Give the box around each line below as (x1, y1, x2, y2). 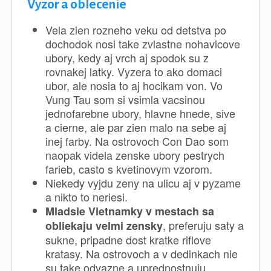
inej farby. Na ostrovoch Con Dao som (45, 132, 229, 149)
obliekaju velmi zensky (45, 217, 163, 233)
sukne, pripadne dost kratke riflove (45, 231, 211, 247)
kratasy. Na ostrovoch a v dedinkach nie (45, 245, 238, 261)
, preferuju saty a (163, 217, 244, 233)
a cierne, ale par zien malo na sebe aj (45, 119, 226, 135)
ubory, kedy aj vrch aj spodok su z (45, 49, 209, 65)
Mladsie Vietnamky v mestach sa (45, 203, 214, 219)
